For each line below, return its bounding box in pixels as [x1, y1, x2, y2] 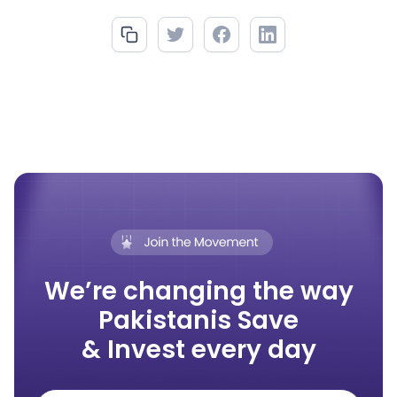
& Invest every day [81, 332, 316, 367]
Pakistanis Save [98, 303, 299, 338]
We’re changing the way [43, 274, 354, 308]
